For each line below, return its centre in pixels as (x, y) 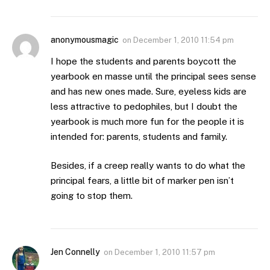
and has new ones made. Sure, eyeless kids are (149, 92)
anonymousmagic (85, 40)
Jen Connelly (75, 252)
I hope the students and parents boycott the (143, 61)
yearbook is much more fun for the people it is (147, 122)
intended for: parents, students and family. (139, 137)
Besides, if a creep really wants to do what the (148, 165)
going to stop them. (92, 195)
